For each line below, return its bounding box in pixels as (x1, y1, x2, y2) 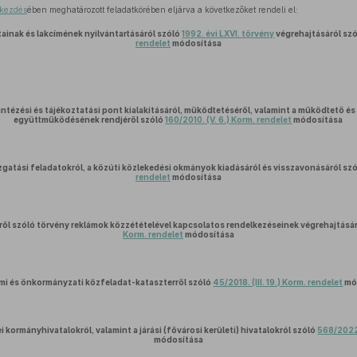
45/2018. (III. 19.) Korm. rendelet (213, 277, 343, 287)
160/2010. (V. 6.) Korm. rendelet (165, 115, 292, 124)
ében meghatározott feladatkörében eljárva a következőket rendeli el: (26, 5, 298, 14)
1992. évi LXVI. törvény (182, 29, 275, 38)
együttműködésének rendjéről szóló (14, 115, 166, 124)
